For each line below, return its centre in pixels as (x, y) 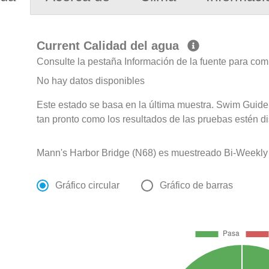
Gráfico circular (88, 186)
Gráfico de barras (197, 186)
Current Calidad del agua (110, 46)
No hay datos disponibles (91, 81)
